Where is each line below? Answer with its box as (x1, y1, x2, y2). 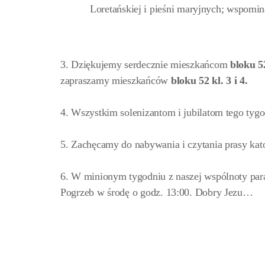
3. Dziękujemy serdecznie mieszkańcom (60, 59, 231, 71)
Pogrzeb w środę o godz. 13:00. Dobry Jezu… (60, 186, 253, 199)
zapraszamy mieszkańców (60, 75, 171, 87)
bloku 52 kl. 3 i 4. (170, 75, 248, 87)
